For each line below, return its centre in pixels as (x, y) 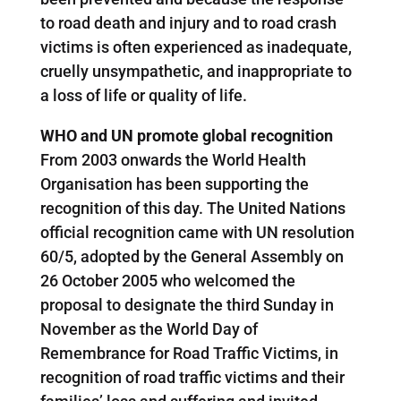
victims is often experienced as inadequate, (196, 47)
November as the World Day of (149, 328)
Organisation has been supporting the (174, 183)
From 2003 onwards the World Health (173, 159)
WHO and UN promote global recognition (186, 135)
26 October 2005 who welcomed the (167, 280)
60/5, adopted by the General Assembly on (192, 256)
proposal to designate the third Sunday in (187, 304)
